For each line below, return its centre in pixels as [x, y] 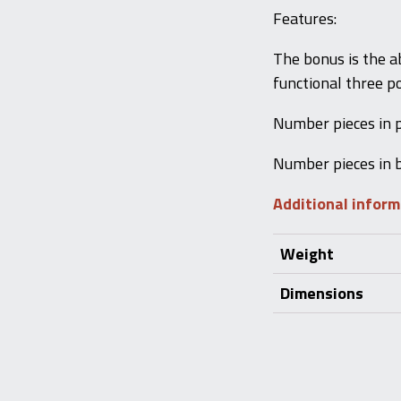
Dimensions [322, 293]
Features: [305, 18]
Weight [307, 254]
